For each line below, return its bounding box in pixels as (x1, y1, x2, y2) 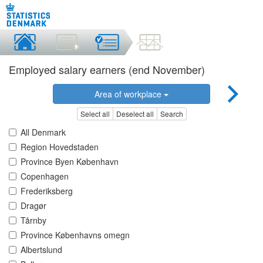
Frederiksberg (21, 185, 73, 197)
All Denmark (21, 126, 66, 139)
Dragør (21, 200, 46, 212)
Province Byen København (21, 156, 119, 168)
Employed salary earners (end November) (9, 62, 205, 77)
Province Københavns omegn (21, 229, 130, 241)
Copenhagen (21, 170, 69, 183)
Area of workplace (94, 88, 164, 100)
